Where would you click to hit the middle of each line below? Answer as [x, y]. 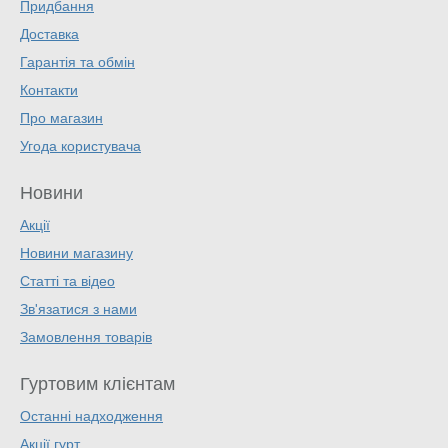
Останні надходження [91, 416]
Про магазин [61, 118]
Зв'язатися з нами [78, 309]
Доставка [49, 34]
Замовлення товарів [86, 337]
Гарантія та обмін [77, 62]
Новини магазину [76, 253]
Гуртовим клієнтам [97, 384]
